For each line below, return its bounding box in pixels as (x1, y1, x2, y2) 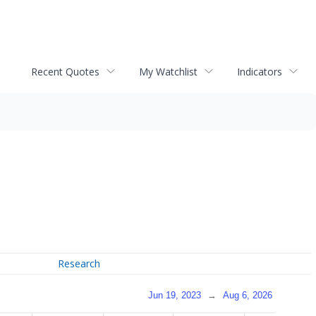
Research (58, 257, 101, 271)
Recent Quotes (31, 64, 99, 78)
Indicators (237, 64, 282, 78)
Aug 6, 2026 (223, 289, 272, 300)
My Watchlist (139, 64, 197, 78)
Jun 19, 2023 (148, 289, 201, 300)
